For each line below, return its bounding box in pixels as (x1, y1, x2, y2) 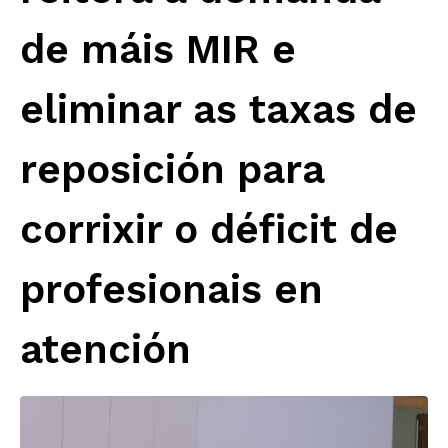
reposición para (20, 146, 324, 194)
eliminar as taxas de (20, 86, 417, 134)
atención (20, 326, 191, 374)
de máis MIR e (20, 26, 296, 74)
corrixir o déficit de (20, 206, 398, 254)
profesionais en (20, 266, 323, 314)
